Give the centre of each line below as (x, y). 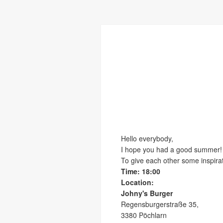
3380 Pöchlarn (144, 215)
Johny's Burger (147, 193)
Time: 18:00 (140, 171)
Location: (137, 182)
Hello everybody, (147, 138)
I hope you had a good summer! (171, 149)
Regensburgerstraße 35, (160, 204)
